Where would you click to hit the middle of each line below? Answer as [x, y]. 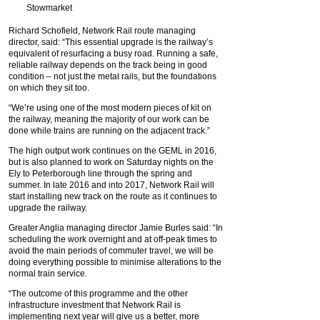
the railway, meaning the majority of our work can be [109, 119]
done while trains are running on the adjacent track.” [110, 131]
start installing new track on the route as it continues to [113, 196]
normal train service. [49, 274]
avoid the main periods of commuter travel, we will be [111, 251]
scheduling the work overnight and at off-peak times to [113, 239]
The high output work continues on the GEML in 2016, [112, 151]
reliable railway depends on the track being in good [108, 65]
